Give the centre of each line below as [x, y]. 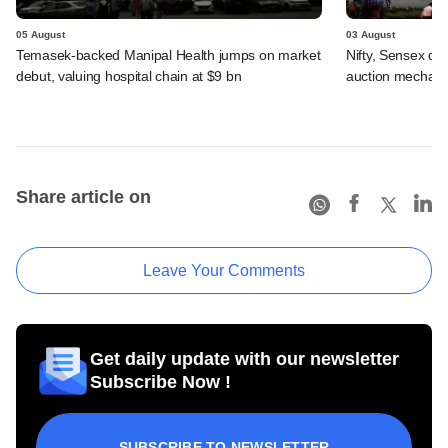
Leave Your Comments [224, 270]
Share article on [83, 196]
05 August [40, 34]
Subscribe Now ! [160, 381]
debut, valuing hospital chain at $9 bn [129, 75]
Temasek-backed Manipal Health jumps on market [168, 54]
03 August [370, 34]
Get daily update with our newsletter [244, 358]
